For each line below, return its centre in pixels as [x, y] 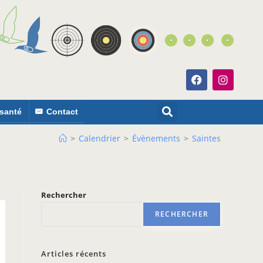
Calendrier [100, 138]
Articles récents [74, 254]
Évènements [156, 138]
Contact [63, 112]
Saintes [206, 138]
